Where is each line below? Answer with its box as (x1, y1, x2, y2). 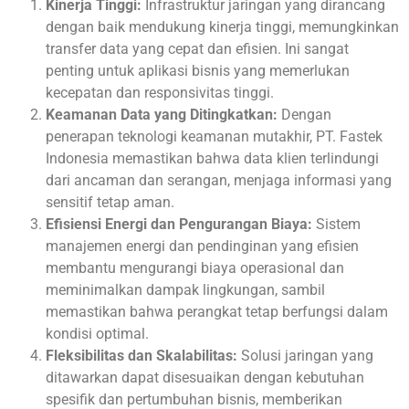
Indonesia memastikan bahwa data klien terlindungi (46, 149, 379, 167)
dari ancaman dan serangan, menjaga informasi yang (46, 171, 392, 189)
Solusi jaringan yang (237, 346, 373, 364)
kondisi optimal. (46, 324, 149, 342)
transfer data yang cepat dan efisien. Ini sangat (46, 39, 349, 58)
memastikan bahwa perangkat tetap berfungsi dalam (46, 302, 388, 320)
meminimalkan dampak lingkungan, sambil (46, 280, 325, 299)
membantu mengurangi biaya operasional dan (46, 258, 344, 277)
